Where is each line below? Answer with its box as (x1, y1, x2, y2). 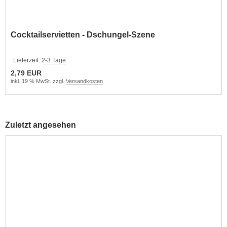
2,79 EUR (11, 68, 42, 77)
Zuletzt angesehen (5, 120, 76, 129)
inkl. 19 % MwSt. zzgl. (11, 78, 66, 84)
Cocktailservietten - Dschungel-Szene (11, 30, 155, 39)
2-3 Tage (42, 56, 66, 64)
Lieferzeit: (13, 56, 42, 64)
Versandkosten (66, 78, 103, 84)
